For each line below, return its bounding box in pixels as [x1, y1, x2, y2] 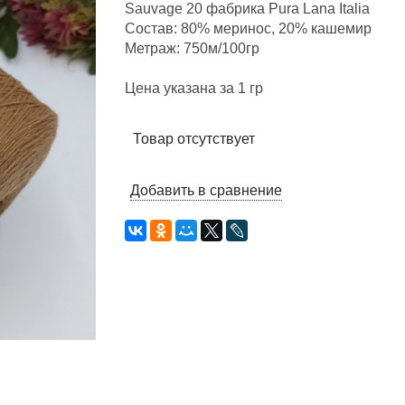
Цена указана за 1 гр [125, 80, 264, 97]
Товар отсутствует [133, 131, 256, 147]
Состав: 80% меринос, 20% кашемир [125, 21, 372, 37]
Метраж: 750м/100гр [125, 41, 260, 57]
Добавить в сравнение [130, 183, 283, 198]
